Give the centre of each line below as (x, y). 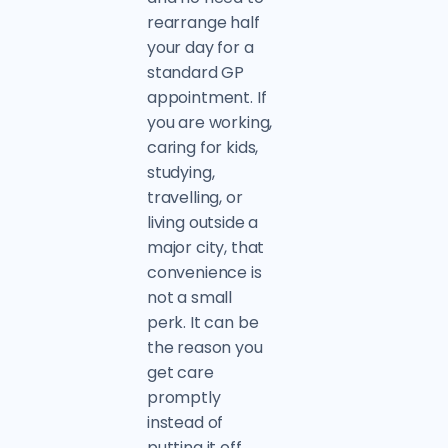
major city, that (205, 247)
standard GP (195, 72)
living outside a (202, 222)
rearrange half (203, 22)
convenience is (204, 272)
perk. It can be (202, 322)
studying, (180, 172)
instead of (185, 422)
